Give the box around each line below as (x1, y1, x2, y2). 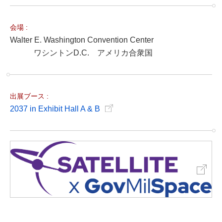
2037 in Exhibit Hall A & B (10, 105, 100, 113)
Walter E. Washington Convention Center (10, 36, 154, 44)
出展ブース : (10, 92, 49, 100)
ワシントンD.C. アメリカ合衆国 (10, 49, 153, 57)
